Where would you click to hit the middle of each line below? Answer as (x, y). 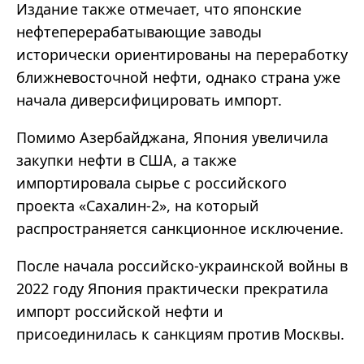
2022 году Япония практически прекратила (172, 289)
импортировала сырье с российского (152, 183)
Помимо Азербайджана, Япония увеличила (172, 138)
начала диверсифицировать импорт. (149, 100)
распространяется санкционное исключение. (180, 229)
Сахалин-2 (123, 206)
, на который (213, 206)
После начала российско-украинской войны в (182, 266)
